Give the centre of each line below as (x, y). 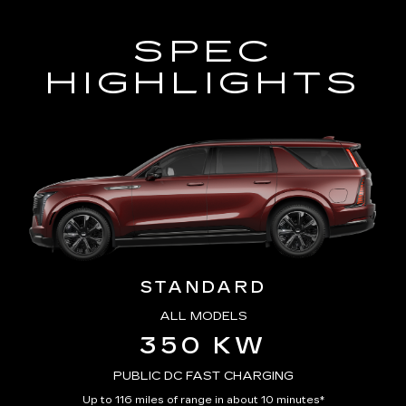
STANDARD (203, 288)
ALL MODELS (203, 317)
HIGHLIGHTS (203, 84)
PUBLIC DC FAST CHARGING (203, 377)
